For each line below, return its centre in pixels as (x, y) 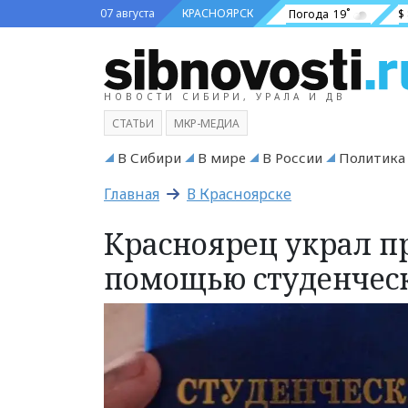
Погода (309, 14)
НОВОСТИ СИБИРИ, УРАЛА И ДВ (225, 96)
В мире (222, 157)
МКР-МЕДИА (207, 123)
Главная (132, 194)
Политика (372, 157)
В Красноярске (239, 194)
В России (292, 157)
